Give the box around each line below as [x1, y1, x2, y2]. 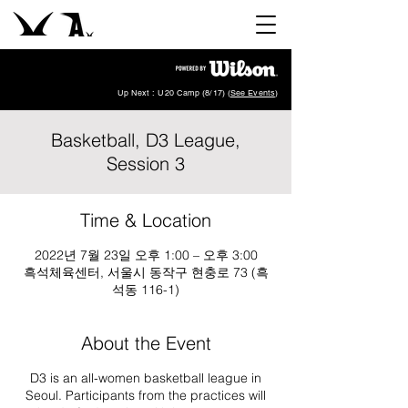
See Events [230, 87, 275, 98]
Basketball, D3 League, [51, 128, 240, 151]
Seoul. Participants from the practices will [25, 387, 266, 403]
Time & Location [80, 209, 211, 231]
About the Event [80, 331, 211, 354]
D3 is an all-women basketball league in [30, 370, 261, 386]
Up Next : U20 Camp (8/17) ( [117, 87, 230, 98]
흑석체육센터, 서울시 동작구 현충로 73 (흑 [23, 264, 269, 280]
